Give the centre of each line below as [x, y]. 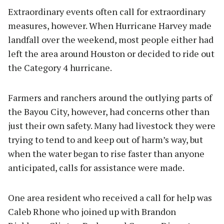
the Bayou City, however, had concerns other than [109, 111]
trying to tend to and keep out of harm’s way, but [105, 139]
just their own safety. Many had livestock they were [112, 125]
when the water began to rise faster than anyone [106, 153]
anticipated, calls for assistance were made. [96, 167]
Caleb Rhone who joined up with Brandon [92, 211]
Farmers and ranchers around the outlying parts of [110, 97]
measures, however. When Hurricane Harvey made [110, 25]
